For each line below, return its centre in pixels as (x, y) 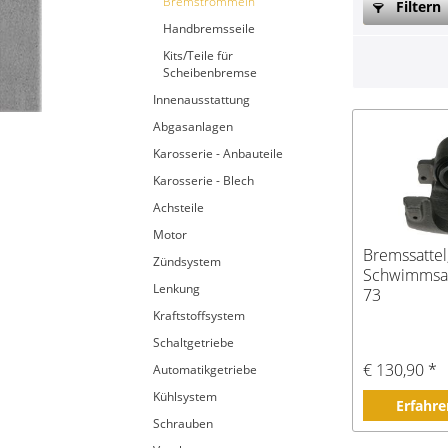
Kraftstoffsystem (199, 315)
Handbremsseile (209, 28)
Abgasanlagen (193, 126)
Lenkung (176, 288)
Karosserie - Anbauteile (218, 153)
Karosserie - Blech (203, 180)
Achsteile (178, 207)
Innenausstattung (201, 99)
